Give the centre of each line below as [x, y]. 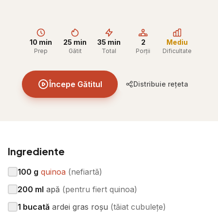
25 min [75, 42]
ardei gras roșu [80, 207]
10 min [41, 42]
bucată [36, 207]
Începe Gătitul [76, 84]
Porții [143, 51]
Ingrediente [36, 151]
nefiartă [85, 172]
